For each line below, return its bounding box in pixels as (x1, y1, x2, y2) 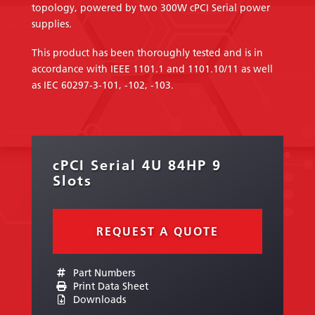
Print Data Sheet (70, 279, 148, 292)
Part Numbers (70, 266, 135, 279)
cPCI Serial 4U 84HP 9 (52, 155, 221, 174)
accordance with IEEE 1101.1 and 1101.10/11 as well (31, 62, 273, 75)
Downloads (70, 292, 126, 306)
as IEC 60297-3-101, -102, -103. (31, 78, 174, 91)
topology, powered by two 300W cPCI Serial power (31, 1, 270, 15)
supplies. (31, 18, 72, 31)
